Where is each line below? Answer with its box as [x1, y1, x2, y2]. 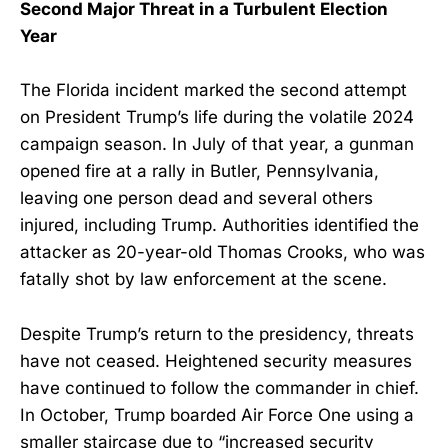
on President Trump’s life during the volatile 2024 [20, 107, 414, 128]
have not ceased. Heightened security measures [20, 350, 412, 371]
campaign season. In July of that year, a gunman [20, 134, 414, 155]
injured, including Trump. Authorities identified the [20, 215, 419, 236]
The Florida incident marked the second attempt [20, 80, 407, 101]
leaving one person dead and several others [20, 188, 373, 209]
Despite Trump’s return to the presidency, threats [20, 323, 414, 344]
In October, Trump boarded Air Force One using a [20, 404, 414, 425]
